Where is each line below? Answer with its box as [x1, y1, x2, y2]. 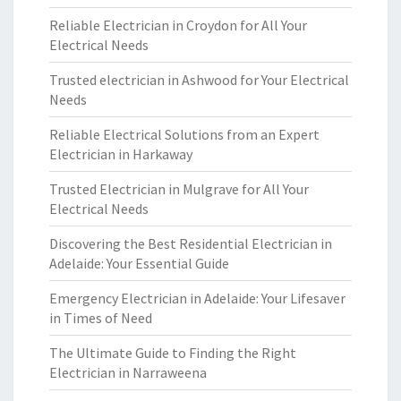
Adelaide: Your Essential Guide [49, 254, 229, 272]
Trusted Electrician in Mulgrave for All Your [49, 180, 309, 198]
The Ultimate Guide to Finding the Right [49, 344, 296, 362]
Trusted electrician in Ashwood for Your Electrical [49, 71, 349, 89]
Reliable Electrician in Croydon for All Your [49, 16, 307, 34]
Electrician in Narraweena [49, 363, 207, 381]
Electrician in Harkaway [49, 145, 192, 163]
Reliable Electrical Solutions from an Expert [49, 125, 320, 143]
